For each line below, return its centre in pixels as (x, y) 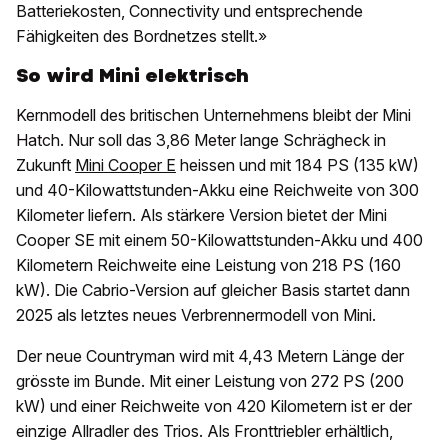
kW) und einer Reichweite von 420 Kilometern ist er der (214, 406)
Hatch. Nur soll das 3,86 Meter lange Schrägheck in (201, 140)
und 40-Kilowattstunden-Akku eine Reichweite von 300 (217, 190)
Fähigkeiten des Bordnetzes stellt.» (141, 36)
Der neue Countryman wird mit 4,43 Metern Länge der (210, 356)
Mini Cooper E (125, 165)
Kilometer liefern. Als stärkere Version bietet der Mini (201, 215)
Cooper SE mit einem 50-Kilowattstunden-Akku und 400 (219, 240)
